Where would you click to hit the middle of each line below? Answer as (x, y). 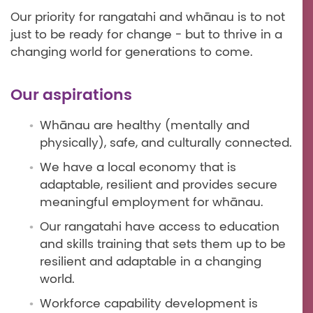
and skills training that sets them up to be (163, 245)
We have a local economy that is (138, 168)
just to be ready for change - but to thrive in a (146, 35)
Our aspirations (71, 95)
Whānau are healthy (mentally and (145, 126)
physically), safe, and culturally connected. (166, 143)
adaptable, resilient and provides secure (159, 185)
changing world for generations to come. (132, 52)
